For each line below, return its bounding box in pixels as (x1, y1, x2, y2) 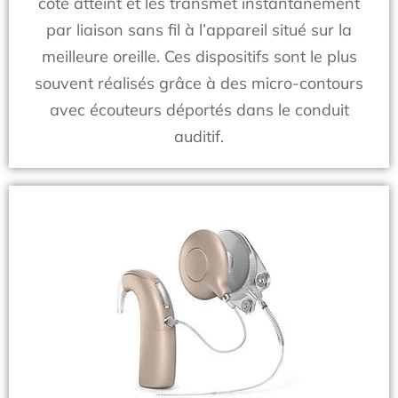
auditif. (174, 126, 224, 147)
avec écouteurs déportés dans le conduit (49, 99, 349, 120)
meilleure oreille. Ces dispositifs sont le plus (41, 46, 357, 67)
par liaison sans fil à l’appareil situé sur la (46, 20, 352, 40)
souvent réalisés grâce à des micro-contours (35, 73, 363, 93)
